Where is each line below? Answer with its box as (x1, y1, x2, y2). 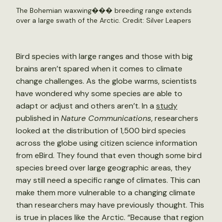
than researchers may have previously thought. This (16, 200, 204, 210)
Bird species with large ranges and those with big (16, 51, 193, 61)
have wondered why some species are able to (16, 88, 182, 99)
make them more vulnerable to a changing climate (16, 187, 195, 198)
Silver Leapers (146, 16, 191, 25)
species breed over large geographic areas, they (16, 163, 191, 173)
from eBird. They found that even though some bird (16, 150, 202, 161)
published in (16, 113, 61, 123)
